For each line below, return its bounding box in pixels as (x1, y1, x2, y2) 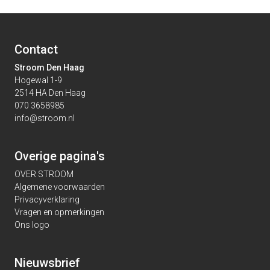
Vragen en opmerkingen (14, 207, 104, 218)
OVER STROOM (14, 169, 74, 180)
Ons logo (14, 220, 49, 230)
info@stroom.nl (14, 113, 75, 124)
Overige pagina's (14, 149, 105, 164)
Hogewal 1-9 (14, 75, 62, 86)
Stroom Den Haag (14, 63, 84, 73)
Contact (14, 42, 58, 57)
